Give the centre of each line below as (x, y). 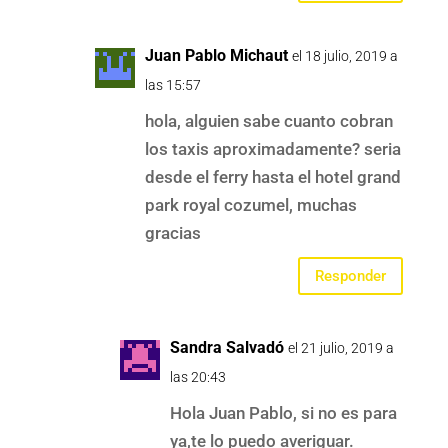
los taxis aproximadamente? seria (272, 149)
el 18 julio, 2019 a (344, 56)
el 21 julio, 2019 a (340, 348)
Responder (351, 275)
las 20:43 (197, 377)
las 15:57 (172, 85)
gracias (172, 233)
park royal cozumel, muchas (250, 205)
